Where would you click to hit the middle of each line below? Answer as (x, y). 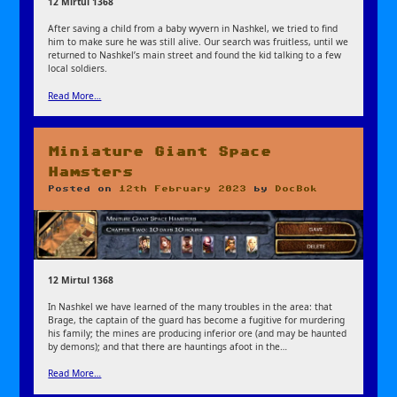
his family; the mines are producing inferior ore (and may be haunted (198, 334)
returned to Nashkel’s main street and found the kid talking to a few (195, 55)
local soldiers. (78, 69)
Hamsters (91, 172)
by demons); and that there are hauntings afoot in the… (168, 347)
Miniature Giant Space (160, 152)
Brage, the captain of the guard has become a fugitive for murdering (197, 320)
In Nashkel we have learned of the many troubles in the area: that (191, 307)
